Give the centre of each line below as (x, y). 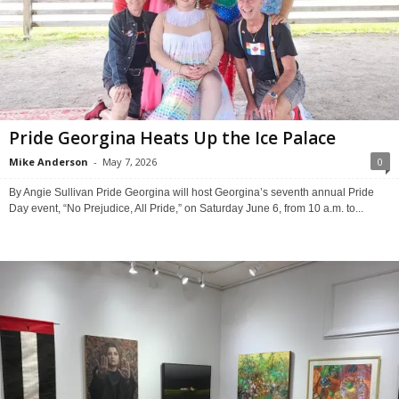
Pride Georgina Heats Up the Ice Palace (172, 138)
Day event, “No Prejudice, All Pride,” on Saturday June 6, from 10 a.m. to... (186, 208)
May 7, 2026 (130, 161)
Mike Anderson (49, 161)
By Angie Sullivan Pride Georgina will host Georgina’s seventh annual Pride (191, 192)
